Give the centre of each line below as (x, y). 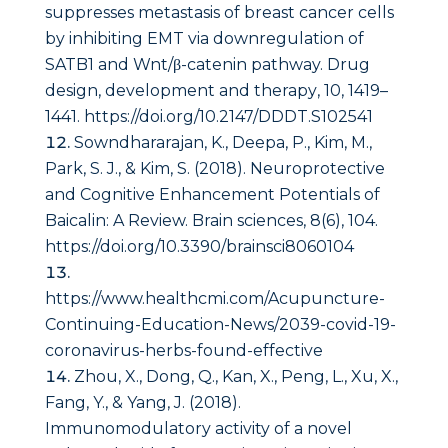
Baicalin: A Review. (118, 221)
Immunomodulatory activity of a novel (198, 429)
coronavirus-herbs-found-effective (183, 351)
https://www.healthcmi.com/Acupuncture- (214, 299)
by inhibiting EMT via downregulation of (204, 39)
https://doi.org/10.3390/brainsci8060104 (199, 247)
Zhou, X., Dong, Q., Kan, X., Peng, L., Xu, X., (235, 377)
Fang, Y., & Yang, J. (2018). (142, 403)
